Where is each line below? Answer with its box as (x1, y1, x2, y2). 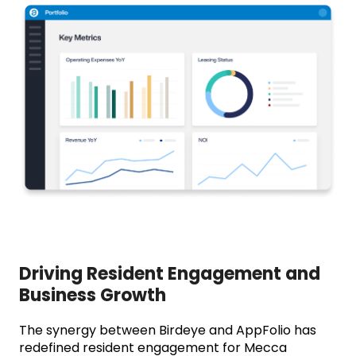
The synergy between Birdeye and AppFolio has (19, 321, 316, 340)
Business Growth (19, 283, 166, 308)
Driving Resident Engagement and (19, 261, 320, 287)
